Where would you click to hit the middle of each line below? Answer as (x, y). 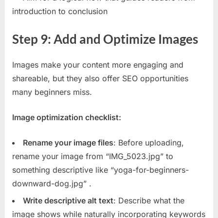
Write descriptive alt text (68, 200)
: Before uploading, (149, 143)
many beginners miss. (52, 92)
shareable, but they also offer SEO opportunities (100, 79)
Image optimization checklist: (67, 118)
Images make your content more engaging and (98, 65)
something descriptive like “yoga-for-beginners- (100, 170)
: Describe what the (149, 200)
